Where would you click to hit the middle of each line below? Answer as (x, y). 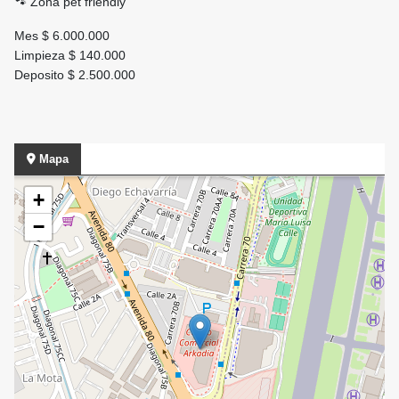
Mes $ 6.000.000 (62, 36)
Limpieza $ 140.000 (70, 56)
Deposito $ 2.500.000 (75, 75)
